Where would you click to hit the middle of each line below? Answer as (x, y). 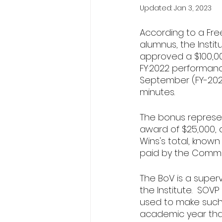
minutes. (157, 92)
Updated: (157, 8)
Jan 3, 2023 (193, 8)
